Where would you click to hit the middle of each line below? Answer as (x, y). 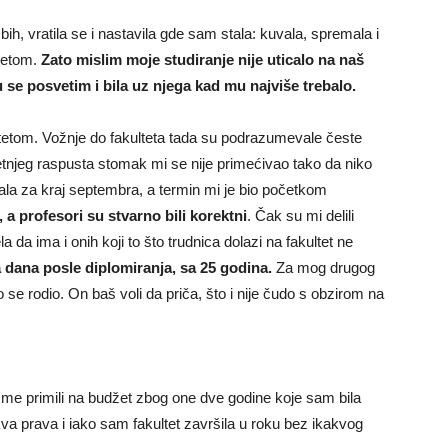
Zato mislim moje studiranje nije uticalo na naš (202, 59)
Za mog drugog (323, 267)
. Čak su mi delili (300, 215)
